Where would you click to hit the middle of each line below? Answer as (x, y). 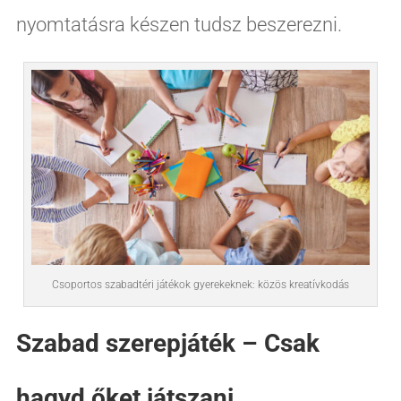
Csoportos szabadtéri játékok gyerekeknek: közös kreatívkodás (200, 284)
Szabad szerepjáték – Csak (167, 343)
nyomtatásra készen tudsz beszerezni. (179, 24)
